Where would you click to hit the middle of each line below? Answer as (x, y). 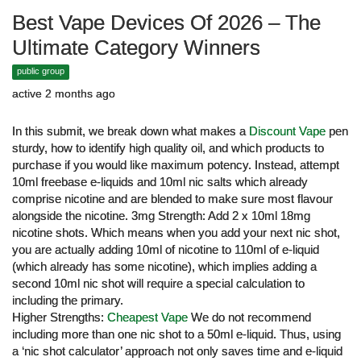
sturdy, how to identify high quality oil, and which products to (168, 148)
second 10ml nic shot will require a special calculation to (158, 284)
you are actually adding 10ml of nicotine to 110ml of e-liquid (166, 250)
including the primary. (68, 301)
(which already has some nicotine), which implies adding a (164, 267)
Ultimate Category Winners (136, 48)
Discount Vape (287, 131)
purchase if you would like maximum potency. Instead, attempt (176, 165)
